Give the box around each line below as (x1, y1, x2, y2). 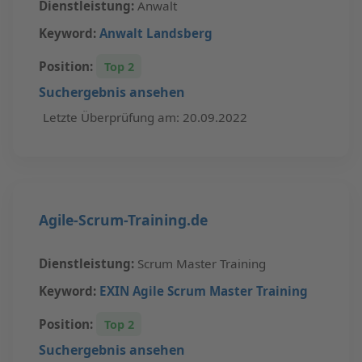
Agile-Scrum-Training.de (39, 210, 208, 230)
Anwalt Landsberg (99, 25, 213, 42)
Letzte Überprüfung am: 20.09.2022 (42, 109, 247, 126)
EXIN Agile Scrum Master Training (99, 282, 308, 299)
